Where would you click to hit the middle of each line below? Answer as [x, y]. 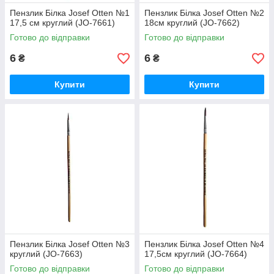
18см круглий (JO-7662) [192, 23]
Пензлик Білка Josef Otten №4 [204, 244]
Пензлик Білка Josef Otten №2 [204, 13]
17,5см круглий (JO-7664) [196, 254]
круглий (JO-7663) [46, 254]
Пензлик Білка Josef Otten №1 [70, 13]
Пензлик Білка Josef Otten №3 [70, 244]
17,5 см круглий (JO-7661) [62, 23]
